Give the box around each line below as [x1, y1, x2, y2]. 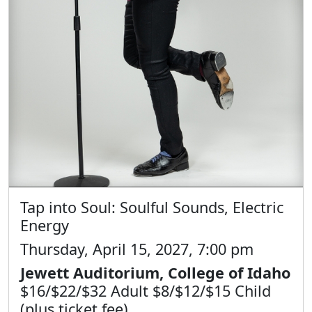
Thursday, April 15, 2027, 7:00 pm [20, 238, 253, 259]
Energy [20, 214, 69, 235]
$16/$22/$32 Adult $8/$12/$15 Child [20, 280, 271, 301]
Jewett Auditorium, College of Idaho [20, 262, 290, 283]
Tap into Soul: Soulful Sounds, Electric [20, 196, 283, 217]
